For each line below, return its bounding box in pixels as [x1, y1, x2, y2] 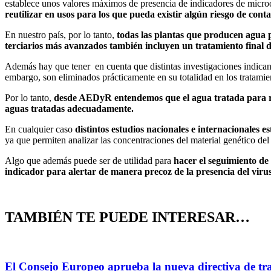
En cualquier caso [5, 123, 75, 134]
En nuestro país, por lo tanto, [5, 29, 114, 40]
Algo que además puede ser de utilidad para [5, 155, 174, 166]
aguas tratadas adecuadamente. [5, 103, 134, 114]
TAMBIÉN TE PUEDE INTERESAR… [5, 209, 250, 226]
